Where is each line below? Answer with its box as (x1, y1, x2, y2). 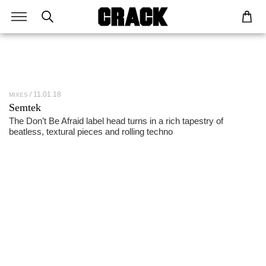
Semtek (9, 102, 41, 113)
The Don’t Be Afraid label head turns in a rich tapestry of (9, 116, 223, 126)
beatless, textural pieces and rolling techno (9, 126, 173, 137)
